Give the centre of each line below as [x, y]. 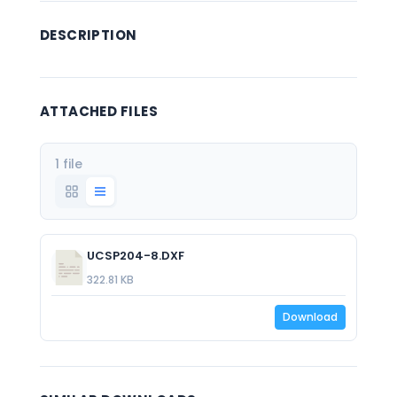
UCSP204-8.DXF [135, 256]
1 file [68, 164]
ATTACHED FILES [99, 111]
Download [311, 317]
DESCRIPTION [88, 35]
